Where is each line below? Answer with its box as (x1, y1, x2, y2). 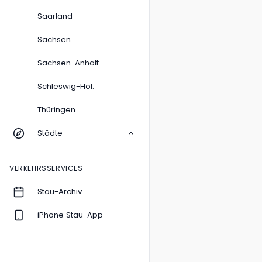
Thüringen (37, 104, 75, 115)
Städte (37, 127, 63, 139)
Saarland (37, 11, 73, 22)
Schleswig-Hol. (37, 81, 94, 92)
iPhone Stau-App (37, 209, 103, 220)
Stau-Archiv (37, 186, 82, 197)
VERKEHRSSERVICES (9, 163, 83, 173)
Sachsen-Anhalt (37, 57, 99, 68)
